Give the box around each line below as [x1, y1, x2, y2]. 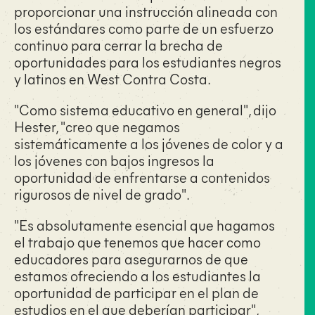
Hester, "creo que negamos [14, 116, 180, 136]
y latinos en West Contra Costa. [14, 68, 212, 88]
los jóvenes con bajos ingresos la [14, 150, 214, 169]
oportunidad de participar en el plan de [14, 282, 259, 302]
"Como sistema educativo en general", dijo [14, 99, 276, 119]
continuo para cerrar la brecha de [14, 34, 223, 54]
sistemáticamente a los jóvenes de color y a [14, 133, 283, 153]
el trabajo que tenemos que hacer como [14, 231, 261, 251]
